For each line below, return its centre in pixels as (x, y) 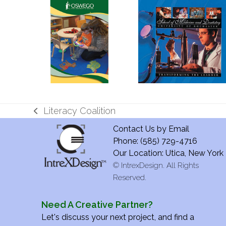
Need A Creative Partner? (97, 204)
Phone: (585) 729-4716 (155, 141)
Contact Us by (141, 129)
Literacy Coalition (79, 111)
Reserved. (130, 177)
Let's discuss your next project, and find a (118, 217)
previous (51, 117)
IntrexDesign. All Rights (160, 165)
